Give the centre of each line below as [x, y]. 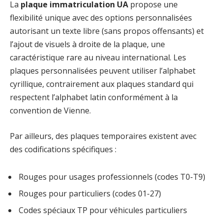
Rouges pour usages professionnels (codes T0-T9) [112, 177]
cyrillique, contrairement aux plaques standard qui [102, 84]
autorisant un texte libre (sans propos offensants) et [107, 31]
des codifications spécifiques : [63, 149]
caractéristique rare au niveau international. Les [98, 58]
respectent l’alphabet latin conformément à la [94, 97]
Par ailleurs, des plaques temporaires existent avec [103, 136]
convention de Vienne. [50, 111]
